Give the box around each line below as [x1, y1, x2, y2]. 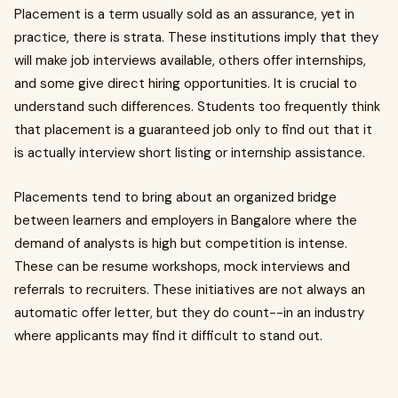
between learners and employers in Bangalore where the [14, 211, 357, 229]
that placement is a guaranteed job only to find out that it [14, 121, 372, 139]
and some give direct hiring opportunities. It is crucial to [14, 75, 357, 92]
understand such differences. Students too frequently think [14, 98, 380, 115]
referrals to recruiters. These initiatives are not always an [14, 281, 365, 298]
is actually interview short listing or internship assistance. [14, 144, 365, 162]
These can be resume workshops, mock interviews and [14, 258, 350, 275]
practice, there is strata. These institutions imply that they [14, 28, 378, 46]
